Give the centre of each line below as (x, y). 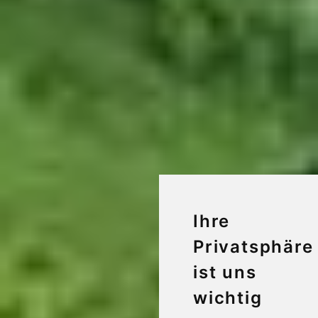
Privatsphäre (253, 247)
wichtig (228, 298)
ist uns (225, 272)
